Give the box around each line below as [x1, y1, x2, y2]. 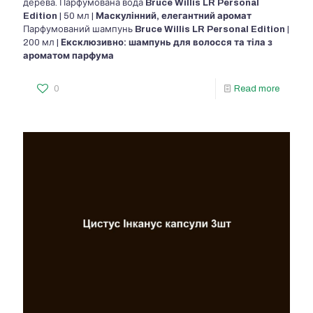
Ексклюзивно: [61, 38, 129, 48]
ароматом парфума [23, 51, 114, 61]
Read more [234, 84, 279, 94]
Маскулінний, [96, 11, 161, 22]
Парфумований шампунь [23, 24, 135, 35]
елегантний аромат [161, 11, 252, 22]
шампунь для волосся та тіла [129, 38, 268, 48]
